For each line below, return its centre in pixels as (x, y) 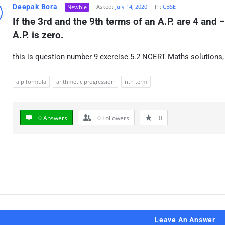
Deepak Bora (35, 7)
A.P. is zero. (38, 35)
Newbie (77, 7)
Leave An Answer (185, 220)
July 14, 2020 (131, 6)
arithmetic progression (85, 82)
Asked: (105, 6)
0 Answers (53, 118)
